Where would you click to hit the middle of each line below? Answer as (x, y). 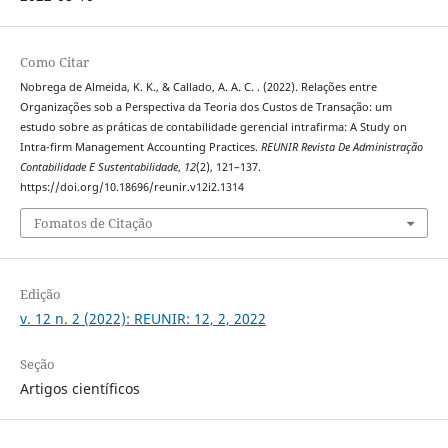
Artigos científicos (79, 388)
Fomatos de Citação (93, 222)
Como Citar (54, 62)
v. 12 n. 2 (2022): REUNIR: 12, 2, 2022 (142, 318)
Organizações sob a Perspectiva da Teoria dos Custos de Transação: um (205, 107)
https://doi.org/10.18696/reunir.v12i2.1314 (131, 187)
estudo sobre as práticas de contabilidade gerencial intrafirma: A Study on (213, 127)
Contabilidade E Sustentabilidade (98, 167)
